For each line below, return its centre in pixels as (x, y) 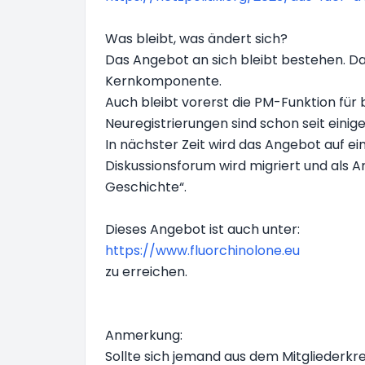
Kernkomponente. (163, 81)
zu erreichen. (146, 272)
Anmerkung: (144, 335)
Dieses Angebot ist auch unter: (202, 229)
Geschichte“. (146, 187)
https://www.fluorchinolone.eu (202, 251)
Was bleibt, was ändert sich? (196, 39)
